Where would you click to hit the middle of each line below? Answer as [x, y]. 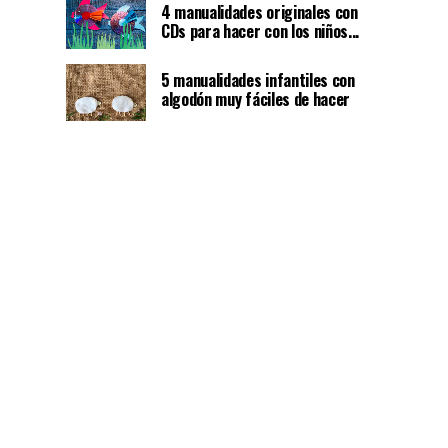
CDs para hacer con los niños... [260, 31]
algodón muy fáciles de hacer [256, 99]
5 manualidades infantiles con [258, 80]
